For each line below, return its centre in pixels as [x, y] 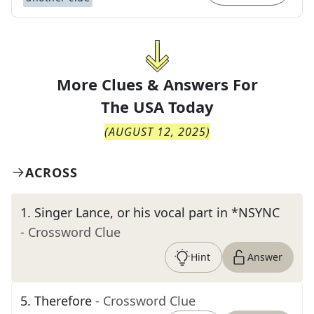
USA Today [173, 107]
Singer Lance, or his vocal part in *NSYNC [157, 212]
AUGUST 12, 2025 [157, 132]
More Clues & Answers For [157, 84]
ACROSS [52, 172]
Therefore [63, 301]
